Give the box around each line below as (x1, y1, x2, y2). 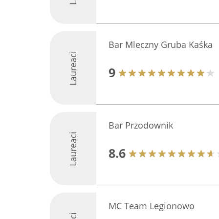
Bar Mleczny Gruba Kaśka (109, 39, 213, 50)
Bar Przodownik (109, 119, 173, 131)
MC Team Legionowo (109, 200, 195, 212)
